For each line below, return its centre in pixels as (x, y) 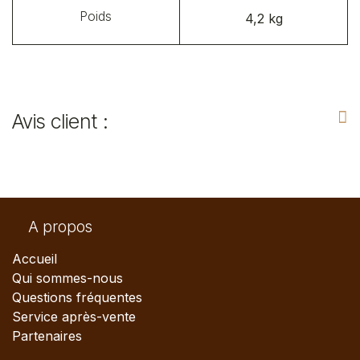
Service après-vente (74, 317)
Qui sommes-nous (67, 278)
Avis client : (60, 121)
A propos (52, 227)
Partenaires (47, 336)
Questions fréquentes (77, 298)
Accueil (35, 259)
